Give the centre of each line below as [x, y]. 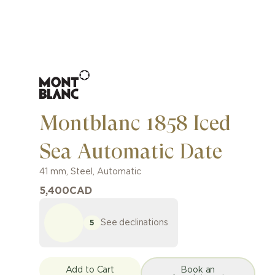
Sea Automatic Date [131, 151]
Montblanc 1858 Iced [135, 123]
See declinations [134, 223]
